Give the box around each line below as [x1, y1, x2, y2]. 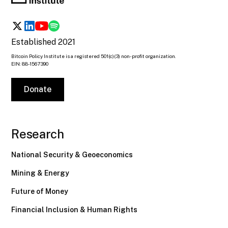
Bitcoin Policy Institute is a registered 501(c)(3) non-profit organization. [11, 53, 177, 60]
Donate [24, 84, 52, 95]
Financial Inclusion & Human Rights [11, 206, 138, 214]
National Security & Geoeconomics [11, 151, 133, 159]
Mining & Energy [11, 169, 70, 178]
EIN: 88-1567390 [11, 61, 49, 67]
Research [11, 127, 64, 141]
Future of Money [11, 187, 69, 196]
